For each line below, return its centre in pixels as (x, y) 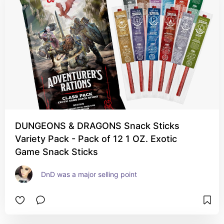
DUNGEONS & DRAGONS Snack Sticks (97, 126)
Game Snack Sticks (56, 152)
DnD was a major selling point (89, 174)
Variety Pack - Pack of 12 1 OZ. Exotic (96, 139)
